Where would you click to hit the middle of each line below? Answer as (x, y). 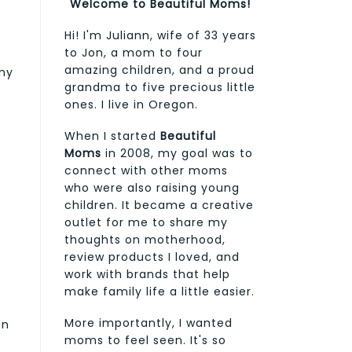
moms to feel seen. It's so (145, 340)
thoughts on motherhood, (145, 239)
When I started (112, 136)
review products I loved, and (152, 257)
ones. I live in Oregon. (131, 104)
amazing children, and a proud (159, 70)
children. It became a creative (159, 205)
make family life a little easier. (159, 291)
